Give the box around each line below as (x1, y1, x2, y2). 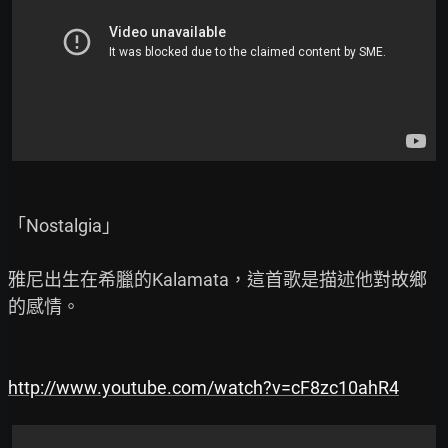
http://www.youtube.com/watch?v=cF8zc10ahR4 (8, 376, 399, 398)
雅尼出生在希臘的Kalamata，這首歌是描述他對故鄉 (8, 268, 427, 290)
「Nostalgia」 (8, 214, 120, 236)
